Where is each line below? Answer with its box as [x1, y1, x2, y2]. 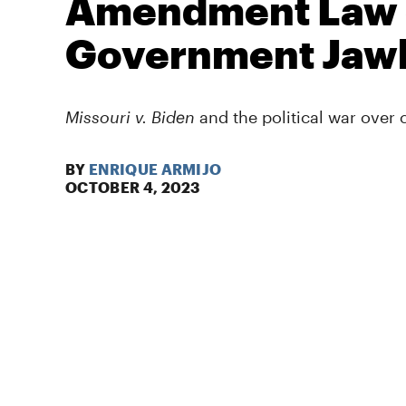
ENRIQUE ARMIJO [88, 159, 222, 178]
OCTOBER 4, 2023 [65, 178, 200, 196]
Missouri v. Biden [65, 106, 199, 127]
